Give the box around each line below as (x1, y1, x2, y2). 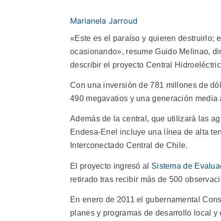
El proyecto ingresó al (70, 161, 151, 170)
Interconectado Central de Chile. (70, 141, 188, 150)
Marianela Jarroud (70, 15, 138, 26)
